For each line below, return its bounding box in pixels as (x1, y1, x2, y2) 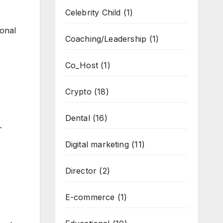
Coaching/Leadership (65, 34, 147, 44)
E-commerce (65, 192, 115, 202)
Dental (65, 113, 90, 123)
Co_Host (65, 60, 98, 70)
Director (65, 166, 97, 176)
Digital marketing (65, 139, 129, 149)
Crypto (65, 87, 92, 97)
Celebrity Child (65, 7, 121, 17)
